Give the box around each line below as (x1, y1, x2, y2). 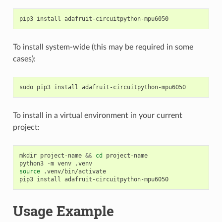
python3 (19, 160, 44, 167)
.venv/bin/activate (43, 167, 106, 175)
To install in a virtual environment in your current (12, 111, 182, 119)
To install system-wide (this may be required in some (12, 43, 193, 51)
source (19, 167, 40, 175)
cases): (12, 55, 36, 63)
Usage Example (12, 201, 114, 220)
